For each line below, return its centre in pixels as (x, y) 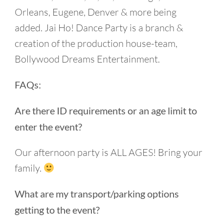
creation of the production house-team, (96, 43)
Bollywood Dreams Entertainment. (87, 59)
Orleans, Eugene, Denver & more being (96, 12)
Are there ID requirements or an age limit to (106, 110)
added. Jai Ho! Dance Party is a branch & (99, 28)
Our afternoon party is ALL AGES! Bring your (109, 152)
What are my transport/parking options (97, 194)
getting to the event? (57, 210)
